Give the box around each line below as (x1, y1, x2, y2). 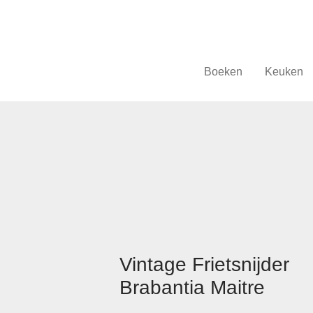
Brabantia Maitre (119, 277, 265, 299)
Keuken (264, 66, 303, 78)
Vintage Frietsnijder (119, 254, 290, 276)
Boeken (203, 66, 242, 78)
